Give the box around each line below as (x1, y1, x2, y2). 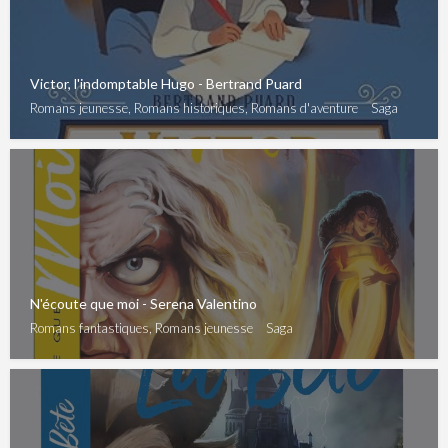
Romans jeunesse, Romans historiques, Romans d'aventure (30, 99, 358, 116)
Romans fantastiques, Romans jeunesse (30, 319, 253, 336)
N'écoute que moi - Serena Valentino (30, 294, 257, 312)
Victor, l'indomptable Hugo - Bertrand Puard (30, 74, 302, 92)
